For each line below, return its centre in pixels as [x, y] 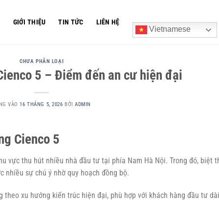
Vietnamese [169, 29]
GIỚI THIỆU [29, 22]
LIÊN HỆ [108, 22]
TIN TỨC [71, 22]
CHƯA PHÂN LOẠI [42, 61]
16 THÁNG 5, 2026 [41, 104]
